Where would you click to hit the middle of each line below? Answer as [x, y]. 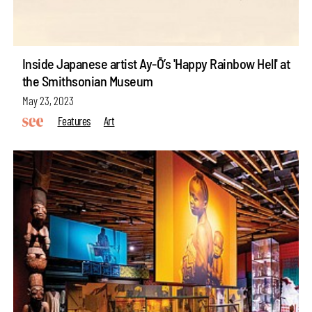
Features [74, 120]
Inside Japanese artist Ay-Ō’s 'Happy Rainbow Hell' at [156, 64]
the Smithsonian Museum [87, 81]
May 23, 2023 [48, 101]
